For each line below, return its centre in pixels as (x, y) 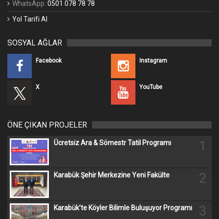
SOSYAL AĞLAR (35, 43)
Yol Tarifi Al (30, 19)
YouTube (151, 87)
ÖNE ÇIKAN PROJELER (47, 125)
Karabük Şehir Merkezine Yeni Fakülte (112, 175)
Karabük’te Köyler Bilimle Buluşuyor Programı (123, 208)
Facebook (49, 60)
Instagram (153, 60)
